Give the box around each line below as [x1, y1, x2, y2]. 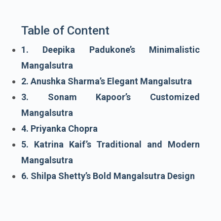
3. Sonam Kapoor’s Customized [21, 92, 200, 103]
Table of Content [21, 24, 110, 38]
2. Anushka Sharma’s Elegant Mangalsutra [21, 76, 192, 87]
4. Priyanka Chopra [21, 123, 98, 134]
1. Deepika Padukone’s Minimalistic [21, 44, 200, 55]
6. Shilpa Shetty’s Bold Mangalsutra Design [21, 171, 195, 182]
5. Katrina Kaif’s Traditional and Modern [21, 139, 200, 150]
